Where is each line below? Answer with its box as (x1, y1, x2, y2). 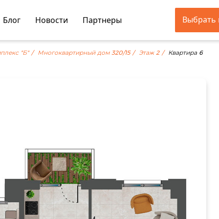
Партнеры (83, 15, 122, 25)
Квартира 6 (168, 48, 203, 57)
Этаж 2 (139, 48, 159, 57)
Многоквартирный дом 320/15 (38, 48, 130, 57)
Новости (35, 15, 68, 25)
